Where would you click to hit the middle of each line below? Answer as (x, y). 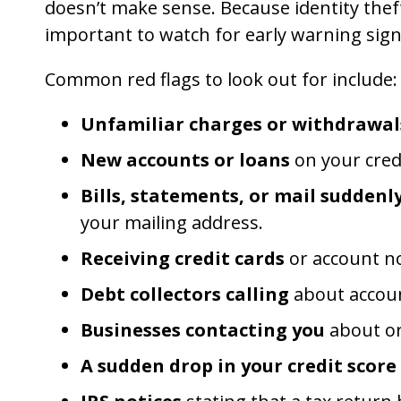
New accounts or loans (185, 160)
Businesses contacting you (203, 330)
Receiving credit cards (183, 258)
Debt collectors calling (185, 294)
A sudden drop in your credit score (239, 366)
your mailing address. (172, 222)
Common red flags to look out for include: (221, 79)
